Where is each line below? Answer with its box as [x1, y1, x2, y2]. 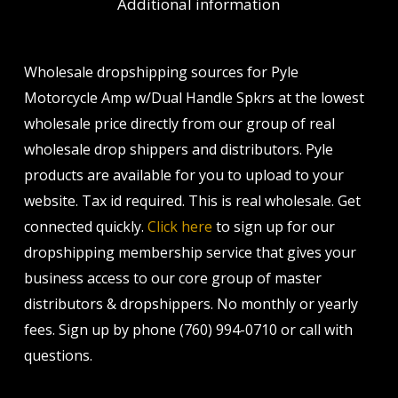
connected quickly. [23, 216, 147, 236]
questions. [23, 345, 92, 365]
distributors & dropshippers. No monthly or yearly [23, 293, 358, 314]
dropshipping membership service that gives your [23, 242, 356, 262]
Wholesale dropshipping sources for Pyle [23, 61, 298, 82]
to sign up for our [211, 216, 335, 236]
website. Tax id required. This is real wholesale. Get [23, 190, 361, 211]
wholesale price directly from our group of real [23, 113, 335, 133]
